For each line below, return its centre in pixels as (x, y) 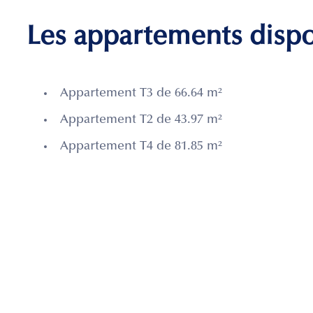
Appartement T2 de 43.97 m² (141, 121)
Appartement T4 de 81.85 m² (141, 147)
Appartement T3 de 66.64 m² (141, 94)
